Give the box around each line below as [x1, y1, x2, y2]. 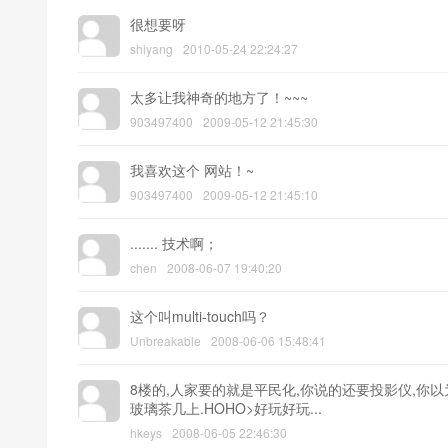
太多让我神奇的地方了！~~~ [130, 87, 308, 107]
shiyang [130, 40, 173, 57]
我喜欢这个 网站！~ [130, 160, 254, 180]
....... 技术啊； [130, 233, 218, 253]
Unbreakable [130, 332, 201, 349]
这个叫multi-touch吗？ [130, 306, 270, 326]
